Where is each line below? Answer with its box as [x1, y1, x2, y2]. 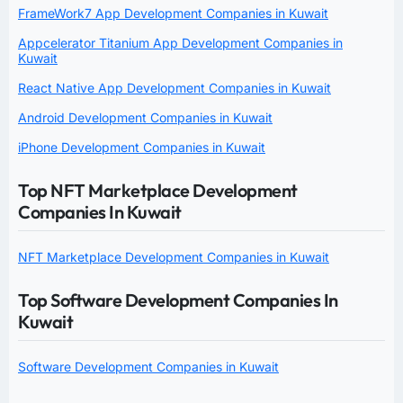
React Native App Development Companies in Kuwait [18, 79, 331, 95]
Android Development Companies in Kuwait [18, 109, 273, 125]
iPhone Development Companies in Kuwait [18, 139, 265, 155]
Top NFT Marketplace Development [18, 178, 298, 201]
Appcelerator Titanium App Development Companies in [18, 34, 343, 50]
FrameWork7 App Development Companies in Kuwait [18, 4, 328, 21]
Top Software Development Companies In [18, 288, 338, 311]
